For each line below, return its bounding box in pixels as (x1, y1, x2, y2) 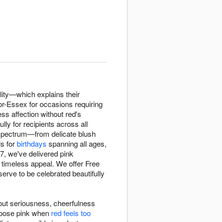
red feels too (51, 208, 91, 219)
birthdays (17, 138, 47, 149)
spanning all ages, (47, 138, 107, 149)
